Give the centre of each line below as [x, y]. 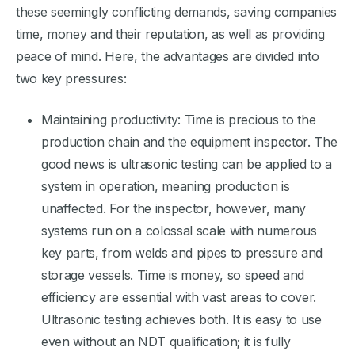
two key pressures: [71, 78]
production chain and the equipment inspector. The [189, 141]
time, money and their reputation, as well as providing [170, 34]
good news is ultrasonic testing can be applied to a [187, 164]
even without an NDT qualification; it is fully [166, 341]
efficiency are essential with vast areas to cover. [179, 297]
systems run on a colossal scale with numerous [179, 230]
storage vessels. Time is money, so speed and [173, 275]
